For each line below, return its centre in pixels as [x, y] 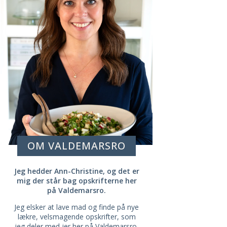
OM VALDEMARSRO [77, 145]
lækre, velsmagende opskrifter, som [77, 216]
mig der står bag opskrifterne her [77, 180]
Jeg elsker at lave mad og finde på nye [77, 207]
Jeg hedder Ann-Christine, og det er [77, 171]
